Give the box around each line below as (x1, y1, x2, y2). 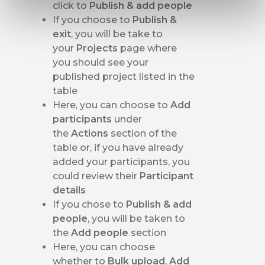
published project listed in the (53, 70, 195, 82)
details (53, 184, 86, 196)
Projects (76, 42, 121, 54)
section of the (111, 127, 177, 139)
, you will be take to (71, 28, 163, 40)
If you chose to (53, 198, 127, 210)
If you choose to (53, 14, 133, 25)
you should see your (53, 56, 149, 68)
